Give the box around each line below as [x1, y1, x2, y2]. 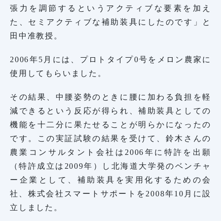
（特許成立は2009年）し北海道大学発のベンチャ [10, 161, 211, 170]
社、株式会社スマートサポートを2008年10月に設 [10, 189, 211, 198]
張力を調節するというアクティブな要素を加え [10, 3, 211, 12]
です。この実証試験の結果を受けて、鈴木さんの [10, 134, 211, 143]
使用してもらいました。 [10, 69, 107, 77]
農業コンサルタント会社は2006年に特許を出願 [10, 147, 211, 156]
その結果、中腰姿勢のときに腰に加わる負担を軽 [10, 92, 211, 101]
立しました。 [10, 203, 63, 212]
